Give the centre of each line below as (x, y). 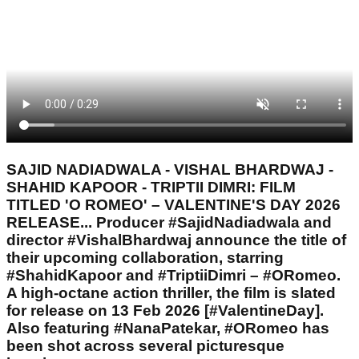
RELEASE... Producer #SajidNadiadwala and (169, 222)
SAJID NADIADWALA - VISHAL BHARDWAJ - (170, 169)
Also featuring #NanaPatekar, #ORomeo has (168, 328)
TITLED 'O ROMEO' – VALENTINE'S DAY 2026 (173, 204)
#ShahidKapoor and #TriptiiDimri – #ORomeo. (173, 275)
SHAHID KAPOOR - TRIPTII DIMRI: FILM (151, 187)
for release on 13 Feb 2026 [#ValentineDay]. (165, 310)
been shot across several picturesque (145, 345)
